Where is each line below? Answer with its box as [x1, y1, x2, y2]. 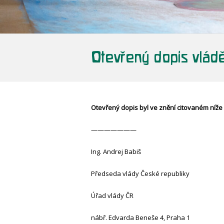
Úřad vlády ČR [91, 191, 133, 200]
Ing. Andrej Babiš [91, 147, 141, 156]
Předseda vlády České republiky [91, 169, 189, 178]
